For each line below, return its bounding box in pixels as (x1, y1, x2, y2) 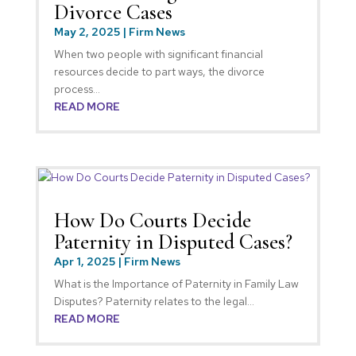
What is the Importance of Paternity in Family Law (53, 276, 299, 291)
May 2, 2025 (53, 24, 120, 39)
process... (53, 81, 100, 96)
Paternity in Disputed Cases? (53, 228, 292, 255)
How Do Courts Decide (53, 207, 251, 234)
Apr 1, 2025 (53, 253, 115, 269)
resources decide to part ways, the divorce (53, 64, 265, 79)
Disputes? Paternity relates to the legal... (53, 293, 254, 308)
